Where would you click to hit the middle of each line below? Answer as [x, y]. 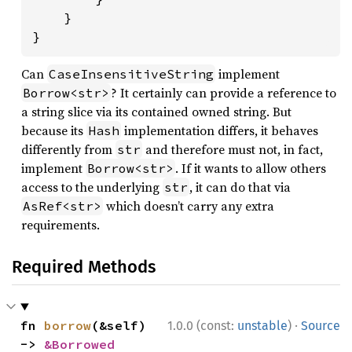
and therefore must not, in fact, [233, 149]
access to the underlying [92, 187]
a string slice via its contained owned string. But [156, 112]
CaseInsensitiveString [131, 74]
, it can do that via [240, 187]
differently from [68, 149]
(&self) [119, 325]
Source [321, 326]
